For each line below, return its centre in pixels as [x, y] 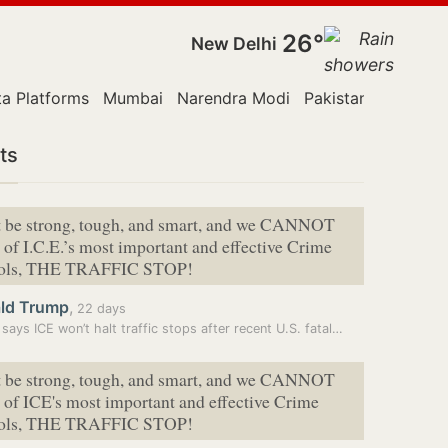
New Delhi [234, 43]
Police [405, 98]
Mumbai [133, 98]
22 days [99, 308]
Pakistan [336, 98]
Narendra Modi [233, 98]
